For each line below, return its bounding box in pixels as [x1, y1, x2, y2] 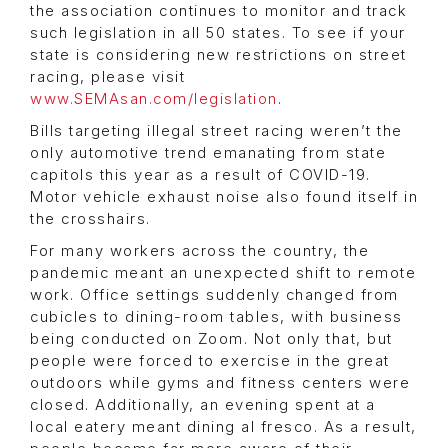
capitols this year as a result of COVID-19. [30, 165, 371, 184]
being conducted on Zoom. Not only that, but [30, 329, 393, 348]
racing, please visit [30, 67, 185, 86]
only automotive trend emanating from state [30, 143, 386, 162]
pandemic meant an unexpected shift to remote [30, 263, 416, 282]
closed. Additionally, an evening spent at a [30, 395, 376, 414]
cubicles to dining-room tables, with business [30, 307, 403, 326]
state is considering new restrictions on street [30, 45, 407, 64]
